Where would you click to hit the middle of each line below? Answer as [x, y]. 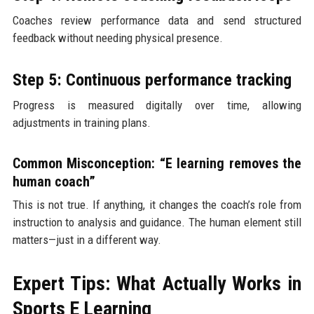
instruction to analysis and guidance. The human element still [157, 222]
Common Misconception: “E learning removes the [157, 163]
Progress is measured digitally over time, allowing [157, 105]
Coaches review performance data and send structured [157, 20]
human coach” [54, 181]
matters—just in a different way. [87, 239]
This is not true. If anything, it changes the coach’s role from [157, 204]
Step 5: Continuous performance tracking [152, 80]
